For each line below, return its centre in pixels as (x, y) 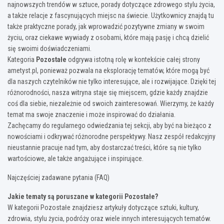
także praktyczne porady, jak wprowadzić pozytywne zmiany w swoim (106, 26)
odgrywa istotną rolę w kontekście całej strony (133, 59)
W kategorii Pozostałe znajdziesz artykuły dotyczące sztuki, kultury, (103, 207)
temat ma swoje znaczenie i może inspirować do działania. (91, 114)
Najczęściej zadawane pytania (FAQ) (58, 177)
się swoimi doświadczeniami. (49, 48)
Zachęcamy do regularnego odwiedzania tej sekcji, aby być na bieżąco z (109, 125)
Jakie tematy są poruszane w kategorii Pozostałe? (83, 196)
